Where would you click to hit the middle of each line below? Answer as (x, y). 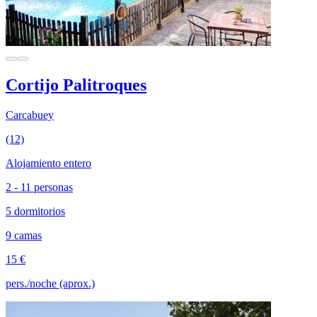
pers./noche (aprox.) (50, 283)
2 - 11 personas (39, 187)
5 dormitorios (35, 211)
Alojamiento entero (48, 163)
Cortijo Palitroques (76, 85)
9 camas (24, 235)
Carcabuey (30, 115)
